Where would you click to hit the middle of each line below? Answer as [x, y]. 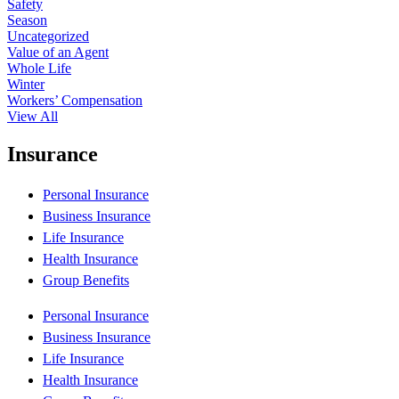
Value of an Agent [58, 52]
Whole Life [39, 68]
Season [27, 20]
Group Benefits [86, 280]
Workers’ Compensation [75, 100]
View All [33, 116]
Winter [26, 84]
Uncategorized [48, 36]
